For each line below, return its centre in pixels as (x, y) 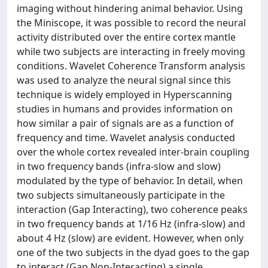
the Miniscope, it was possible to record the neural (131, 22)
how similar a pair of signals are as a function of (125, 123)
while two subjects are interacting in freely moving (131, 51)
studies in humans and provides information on (125, 109)
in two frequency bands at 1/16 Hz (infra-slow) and (131, 223)
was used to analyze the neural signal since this (124, 80)
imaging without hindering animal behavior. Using (130, 8)
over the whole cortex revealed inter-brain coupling (133, 152)
